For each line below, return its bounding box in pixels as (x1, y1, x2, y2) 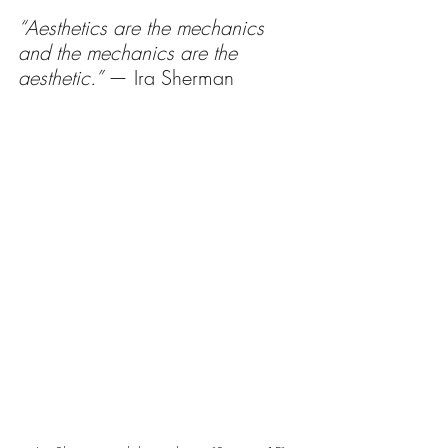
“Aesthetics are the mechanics (18, 13, 270, 41)
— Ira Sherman (108, 63, 234, 91)
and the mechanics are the (18, 38, 243, 66)
